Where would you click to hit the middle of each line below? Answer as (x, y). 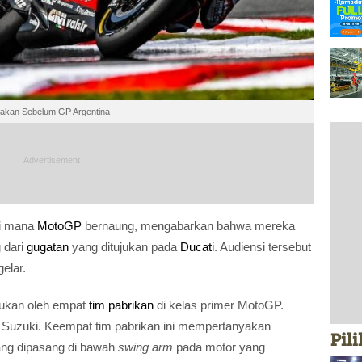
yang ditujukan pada (124, 246)
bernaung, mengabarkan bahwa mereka (188, 225)
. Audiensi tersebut (263, 246)
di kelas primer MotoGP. (219, 305)
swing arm (145, 347)
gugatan (48, 246)
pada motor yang (219, 347)
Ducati (197, 246)
